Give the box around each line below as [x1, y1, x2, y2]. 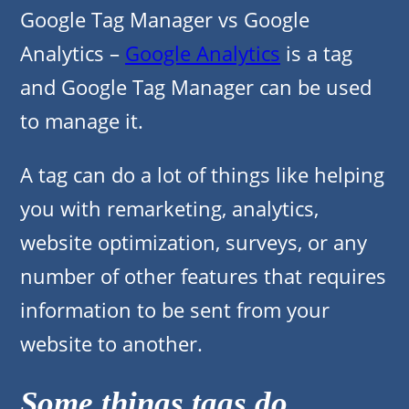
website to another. [20, 330, 203, 358]
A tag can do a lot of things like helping [20, 161, 384, 189]
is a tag [280, 39, 352, 68]
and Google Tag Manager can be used [20, 73, 372, 101]
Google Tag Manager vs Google [20, 5, 309, 34]
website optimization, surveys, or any [20, 228, 367, 257]
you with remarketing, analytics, [20, 194, 319, 223]
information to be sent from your [20, 296, 330, 324]
